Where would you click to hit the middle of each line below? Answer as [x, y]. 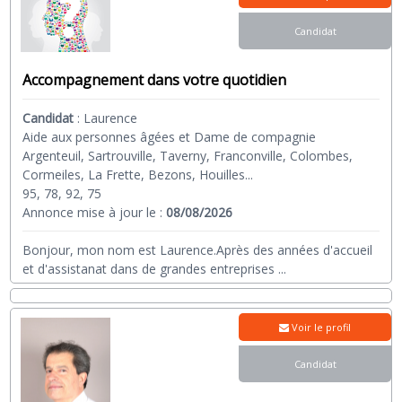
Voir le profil [320, 328]
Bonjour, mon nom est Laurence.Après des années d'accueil [198, 250]
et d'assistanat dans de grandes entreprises [149, 269]
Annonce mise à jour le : [95, 213]
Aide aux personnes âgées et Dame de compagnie [170, 137]
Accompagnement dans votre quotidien [155, 80]
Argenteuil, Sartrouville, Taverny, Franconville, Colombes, [188, 156]
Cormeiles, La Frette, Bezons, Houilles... [138, 175]
